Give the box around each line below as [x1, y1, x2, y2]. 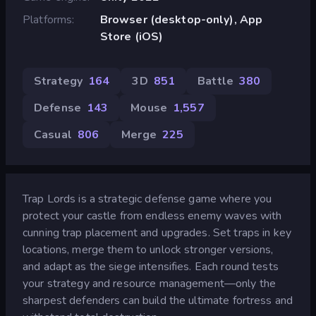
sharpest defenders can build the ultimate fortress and [23, 292, 293, 308]
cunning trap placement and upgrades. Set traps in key [23, 224, 291, 241]
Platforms [23, 11, 73, 28]
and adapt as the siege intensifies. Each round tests [23, 258, 279, 274]
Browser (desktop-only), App [99, 11, 263, 28]
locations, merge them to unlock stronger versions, [23, 241, 274, 257]
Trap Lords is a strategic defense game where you [23, 190, 272, 207]
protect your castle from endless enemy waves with [23, 207, 282, 224]
